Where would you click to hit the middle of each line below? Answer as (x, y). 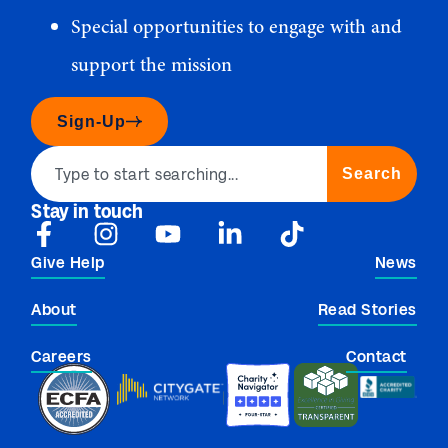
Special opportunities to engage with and (237, 27)
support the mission (152, 65)
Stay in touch (87, 210)
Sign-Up (92, 121)
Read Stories (367, 309)
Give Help (68, 262)
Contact (376, 356)
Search (371, 173)
